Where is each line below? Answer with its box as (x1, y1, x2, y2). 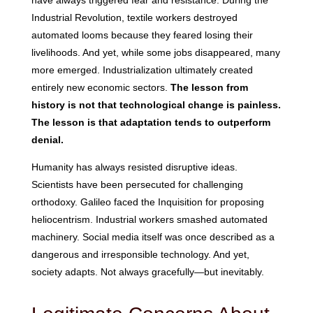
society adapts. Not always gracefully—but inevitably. (31, 266, 264, 278)
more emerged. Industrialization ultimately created (31, 64, 253, 76)
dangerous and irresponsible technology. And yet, (31, 249, 249, 261)
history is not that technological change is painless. (31, 99, 281, 111)
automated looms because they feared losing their (31, 29, 253, 41)
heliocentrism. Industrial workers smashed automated (31, 214, 268, 226)
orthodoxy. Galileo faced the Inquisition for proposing (31, 196, 264, 208)
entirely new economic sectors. (31, 82, 170, 94)
